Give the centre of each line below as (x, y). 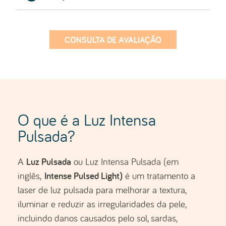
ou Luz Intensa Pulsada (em (125, 162)
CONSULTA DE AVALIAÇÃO (113, 40)
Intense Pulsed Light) (82, 176)
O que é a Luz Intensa (87, 120)
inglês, (30, 176)
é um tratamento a (159, 176)
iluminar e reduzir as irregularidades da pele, (102, 204)
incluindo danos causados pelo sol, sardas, (97, 218)
